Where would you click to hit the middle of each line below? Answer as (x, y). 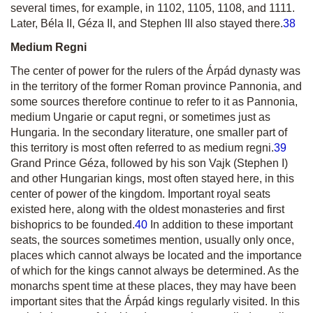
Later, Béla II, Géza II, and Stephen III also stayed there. (147, 23)
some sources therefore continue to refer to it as (129, 102)
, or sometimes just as (217, 117)
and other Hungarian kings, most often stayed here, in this (152, 179)
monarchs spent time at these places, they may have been (153, 286)
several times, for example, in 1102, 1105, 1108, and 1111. (153, 8)
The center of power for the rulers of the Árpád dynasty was (155, 71)
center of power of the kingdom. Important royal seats (140, 194)
